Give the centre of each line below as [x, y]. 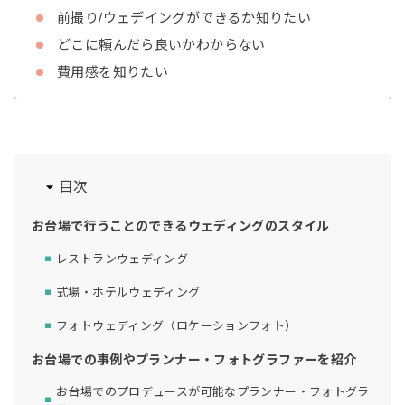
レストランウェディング [122, 259]
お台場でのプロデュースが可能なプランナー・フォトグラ [213, 391]
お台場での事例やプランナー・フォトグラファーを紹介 [194, 359]
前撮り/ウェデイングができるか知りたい [184, 17]
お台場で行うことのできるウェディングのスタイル [181, 226]
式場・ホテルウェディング [128, 293]
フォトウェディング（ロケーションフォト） [177, 326]
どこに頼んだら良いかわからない [161, 44]
